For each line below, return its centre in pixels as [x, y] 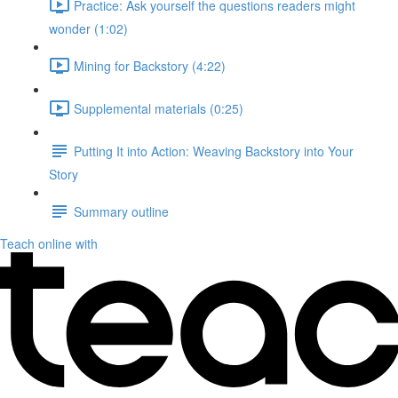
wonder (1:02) [88, 28]
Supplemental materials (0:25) [159, 108]
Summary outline [121, 211]
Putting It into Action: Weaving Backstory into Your [214, 151]
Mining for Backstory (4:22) [150, 65]
